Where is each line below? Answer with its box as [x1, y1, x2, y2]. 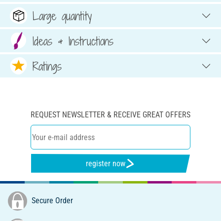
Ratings [33, 58, 62, 74]
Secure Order [30, 195, 73, 205]
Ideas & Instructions [33, 33, 113, 49]
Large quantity [33, 7, 92, 24]
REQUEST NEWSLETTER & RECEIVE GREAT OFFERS [31, 110, 190, 120]
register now [86, 158, 126, 168]
